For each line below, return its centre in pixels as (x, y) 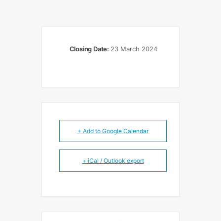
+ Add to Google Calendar (113, 131)
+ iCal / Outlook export (113, 160)
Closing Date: (90, 49)
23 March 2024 (134, 49)
